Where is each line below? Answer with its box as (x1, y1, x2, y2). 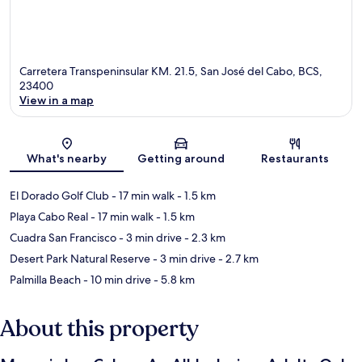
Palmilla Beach (10, 271, 81, 287)
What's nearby (27, 150, 107, 166)
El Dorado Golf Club (10, 187, 109, 203)
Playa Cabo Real (10, 208, 88, 224)
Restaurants (261, 150, 330, 166)
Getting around (137, 150, 225, 166)
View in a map (19, 92, 94, 107)
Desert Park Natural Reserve (10, 250, 150, 266)
